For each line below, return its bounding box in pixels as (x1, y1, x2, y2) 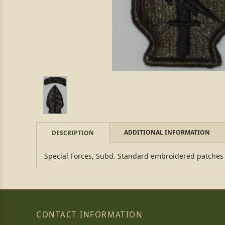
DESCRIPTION (52, 129, 94, 137)
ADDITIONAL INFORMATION (124, 128, 210, 137)
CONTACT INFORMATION (36, 209, 143, 220)
